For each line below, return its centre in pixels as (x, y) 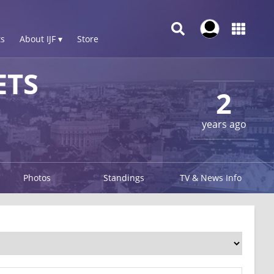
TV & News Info (211, 178)
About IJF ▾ (41, 39)
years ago (224, 124)
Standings (124, 178)
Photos (37, 178)
